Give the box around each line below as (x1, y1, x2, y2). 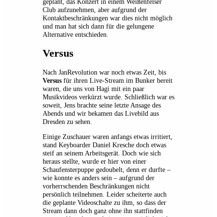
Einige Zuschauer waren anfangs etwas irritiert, (43, 133, 172, 141)
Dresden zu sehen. (43, 117, 92, 125)
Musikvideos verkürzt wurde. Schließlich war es (43, 93, 174, 101)
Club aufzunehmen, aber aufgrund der (43, 6, 147, 14)
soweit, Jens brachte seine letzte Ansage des (43, 101, 161, 109)
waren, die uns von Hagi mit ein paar (43, 84, 144, 93)
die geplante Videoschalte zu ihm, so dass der (43, 199, 166, 207)
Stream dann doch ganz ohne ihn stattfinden (43, 207, 163, 215)
